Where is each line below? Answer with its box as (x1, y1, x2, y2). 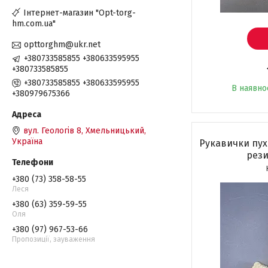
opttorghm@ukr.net (24, 39, 100, 50)
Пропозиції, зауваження (12, 235, 95, 244)
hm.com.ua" (12, 19, 56, 29)
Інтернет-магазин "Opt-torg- (23, 8, 136, 18)
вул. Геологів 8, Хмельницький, (23, 126, 146, 136)
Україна (12, 136, 42, 147)
